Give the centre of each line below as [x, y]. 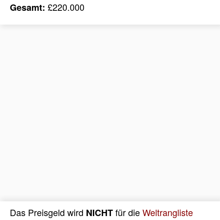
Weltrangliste [168, 212]
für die [128, 212]
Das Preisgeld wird [48, 212]
